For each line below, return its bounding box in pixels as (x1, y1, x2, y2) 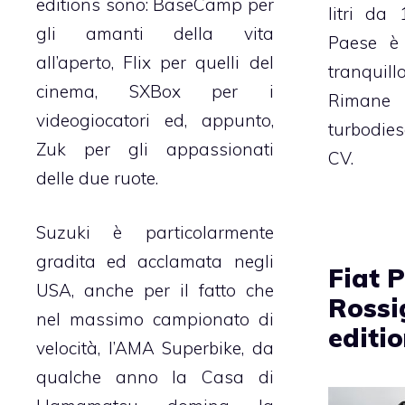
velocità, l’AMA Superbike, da (36, 337, 274, 360)
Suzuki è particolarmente (36, 221, 274, 244)
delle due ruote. (36, 166, 158, 189)
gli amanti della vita (36, 22, 274, 44)
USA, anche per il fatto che (36, 279, 274, 302)
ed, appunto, (150, 108, 274, 131)
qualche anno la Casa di (36, 366, 274, 389)
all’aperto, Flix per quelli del (36, 51, 274, 73)
